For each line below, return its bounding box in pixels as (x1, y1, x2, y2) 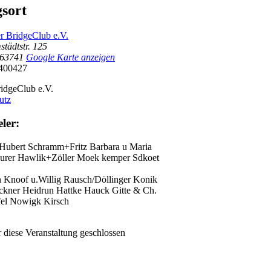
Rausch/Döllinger (64, 174, 133, 184)
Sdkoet (132, 152, 159, 163)
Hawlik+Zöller (18, 152, 77, 163)
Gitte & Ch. (112, 184, 157, 195)
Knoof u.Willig (4, 174, 64, 184)
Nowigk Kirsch (10, 195, 69, 206)
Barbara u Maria (90, 141, 152, 152)
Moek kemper (77, 152, 132, 163)
